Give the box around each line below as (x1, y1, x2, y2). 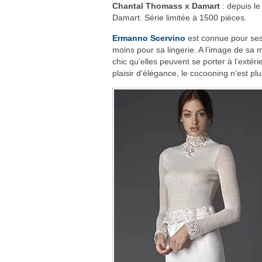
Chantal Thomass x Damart (112, 1, 222, 11)
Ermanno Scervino (112, 33, 185, 43)
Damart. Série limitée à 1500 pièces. (112, 13, 247, 22)
